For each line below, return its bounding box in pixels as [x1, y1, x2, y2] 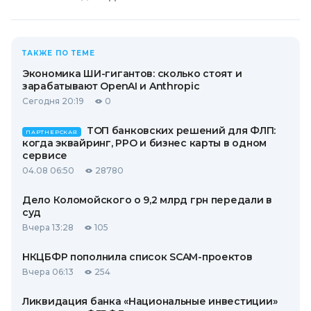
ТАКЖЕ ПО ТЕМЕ [22, 49, 95, 58]
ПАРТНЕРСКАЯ [26, 128, 78, 136]
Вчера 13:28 [22, 222, 74, 233]
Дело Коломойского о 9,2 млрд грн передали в [22, 194, 272, 207]
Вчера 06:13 [22, 267, 74, 278]
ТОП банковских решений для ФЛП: [86, 124, 276, 137]
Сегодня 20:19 [22, 96, 84, 107]
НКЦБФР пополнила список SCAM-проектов [22, 251, 253, 264]
